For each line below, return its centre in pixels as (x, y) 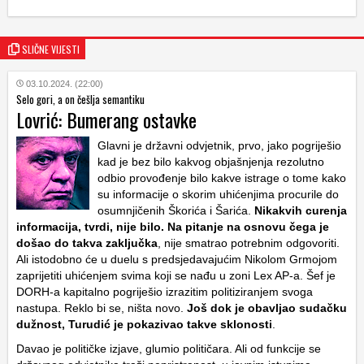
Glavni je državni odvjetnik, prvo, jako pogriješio (219, 145)
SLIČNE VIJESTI (51, 49)
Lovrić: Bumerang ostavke (106, 119)
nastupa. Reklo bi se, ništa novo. (100, 308)
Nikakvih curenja (299, 210)
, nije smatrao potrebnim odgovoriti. (249, 243)
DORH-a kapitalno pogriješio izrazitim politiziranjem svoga (165, 292)
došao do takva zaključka (87, 243)
